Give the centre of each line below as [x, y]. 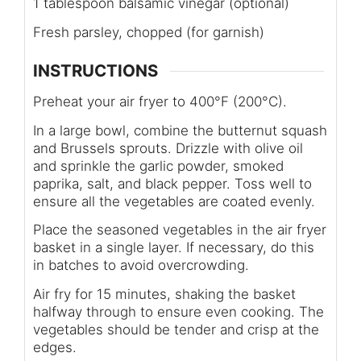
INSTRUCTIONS [95, 71]
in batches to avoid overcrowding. [141, 266]
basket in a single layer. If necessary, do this [174, 248]
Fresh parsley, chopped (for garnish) [149, 32]
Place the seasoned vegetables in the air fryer [180, 230]
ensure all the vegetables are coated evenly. [174, 201]
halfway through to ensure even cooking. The [178, 311]
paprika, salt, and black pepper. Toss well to [172, 183]
